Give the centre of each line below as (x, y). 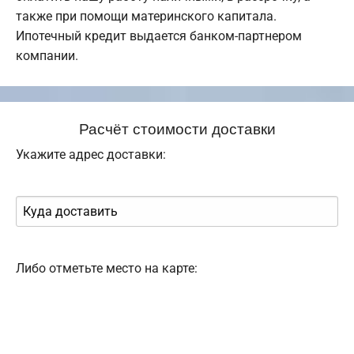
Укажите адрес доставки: (91, 155)
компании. (47, 56)
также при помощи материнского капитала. (146, 17)
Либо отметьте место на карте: (107, 269)
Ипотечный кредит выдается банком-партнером (159, 36)
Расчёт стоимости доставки (177, 128)
